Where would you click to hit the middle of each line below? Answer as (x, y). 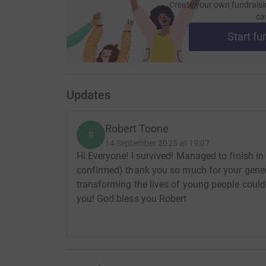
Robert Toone (137, 128)
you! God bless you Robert (132, 198)
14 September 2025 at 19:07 (157, 143)
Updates (88, 95)
